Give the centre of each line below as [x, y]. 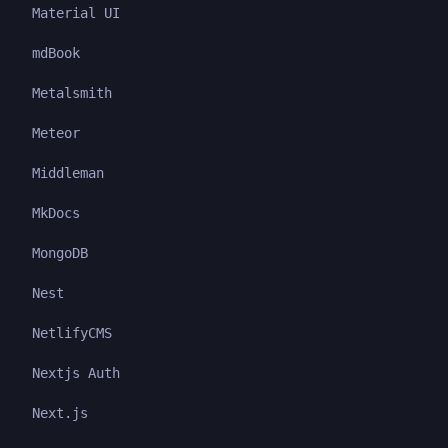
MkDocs [56, 212]
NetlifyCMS [72, 332]
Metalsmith [72, 92]
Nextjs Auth [76, 372]
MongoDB [60, 252]
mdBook [56, 52]
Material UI [76, 12]
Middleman [68, 172]
